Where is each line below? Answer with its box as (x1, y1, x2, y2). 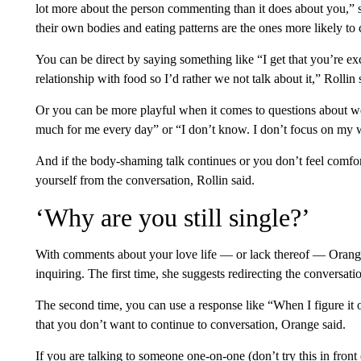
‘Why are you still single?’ (35, 203, 310, 232)
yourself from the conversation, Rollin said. (35, 173, 255, 187)
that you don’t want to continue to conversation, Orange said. (35, 317, 346, 331)
